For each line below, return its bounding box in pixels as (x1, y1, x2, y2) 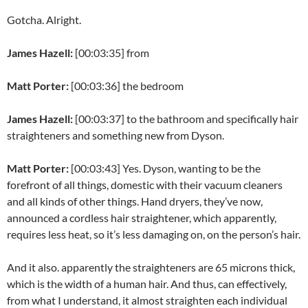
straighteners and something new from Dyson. (7, 129, 224, 142)
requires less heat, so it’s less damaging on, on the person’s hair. (7, 228, 300, 241)
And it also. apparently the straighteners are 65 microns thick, (7, 261, 295, 274)
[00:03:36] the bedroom (71, 79, 184, 93)
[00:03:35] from (75, 46, 149, 60)
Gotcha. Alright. (7, 13, 81, 27)
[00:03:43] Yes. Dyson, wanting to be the (71, 162, 261, 175)
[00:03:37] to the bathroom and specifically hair (75, 112, 298, 126)
